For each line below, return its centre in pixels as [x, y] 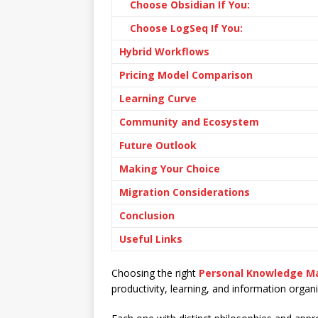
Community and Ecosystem [189, 122]
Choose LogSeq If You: [186, 28]
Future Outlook [158, 145]
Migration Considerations [185, 192]
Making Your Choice [170, 169]
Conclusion [147, 215]
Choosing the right [155, 273]
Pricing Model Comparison [186, 75]
